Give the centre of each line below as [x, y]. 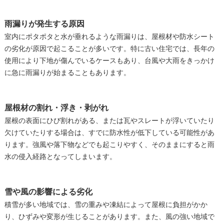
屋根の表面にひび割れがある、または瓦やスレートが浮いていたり [109, 121]
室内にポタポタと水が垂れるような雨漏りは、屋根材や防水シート [109, 37]
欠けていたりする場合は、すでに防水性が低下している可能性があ [109, 133]
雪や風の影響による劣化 [48, 192]
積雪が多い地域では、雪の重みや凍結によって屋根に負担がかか [106, 205]
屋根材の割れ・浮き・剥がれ [56, 108]
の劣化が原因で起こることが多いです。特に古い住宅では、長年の [109, 49]
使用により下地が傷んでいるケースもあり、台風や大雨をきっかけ [109, 61]
